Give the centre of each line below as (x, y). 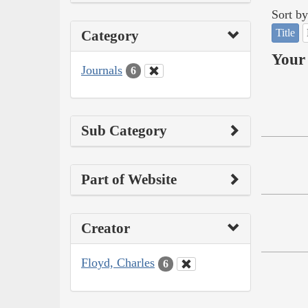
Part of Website (129, 180)
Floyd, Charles (118, 263)
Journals (102, 70)
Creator (106, 229)
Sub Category (124, 131)
